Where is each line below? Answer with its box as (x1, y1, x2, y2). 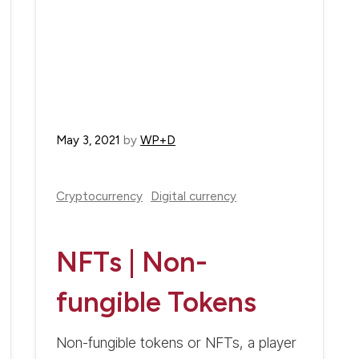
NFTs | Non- (56, 245, 208, 280)
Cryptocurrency (56, 189, 143, 204)
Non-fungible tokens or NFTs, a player (56, 334, 296, 352)
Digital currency (151, 189, 236, 204)
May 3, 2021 (56, 133, 120, 148)
